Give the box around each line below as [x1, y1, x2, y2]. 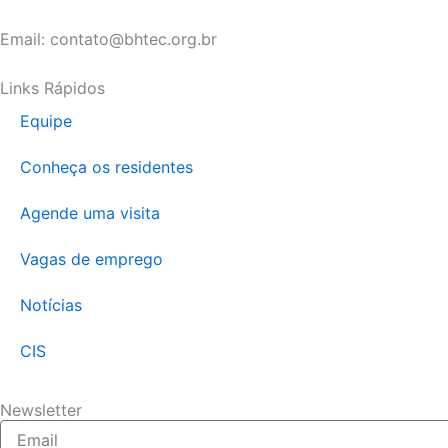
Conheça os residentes [20, 157, 193, 177]
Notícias [20, 295, 82, 315]
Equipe [20, 111, 72, 131]
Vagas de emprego [20, 249, 163, 269]
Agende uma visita [20, 203, 160, 223]
